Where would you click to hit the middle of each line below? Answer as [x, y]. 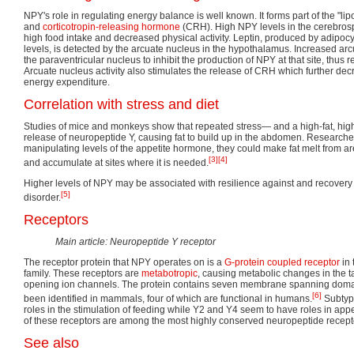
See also [51, 343]
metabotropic [169, 273]
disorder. [42, 197]
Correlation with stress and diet [121, 104]
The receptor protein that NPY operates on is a [124, 262]
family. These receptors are [83, 273]
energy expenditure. [67, 82]
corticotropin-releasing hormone [111, 26]
